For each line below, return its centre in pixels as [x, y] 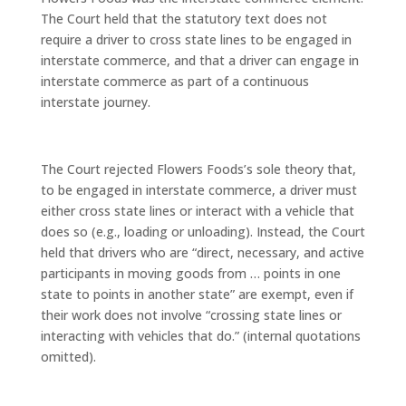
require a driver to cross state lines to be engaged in [196, 39]
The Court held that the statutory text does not [184, 19]
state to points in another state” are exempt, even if [197, 294]
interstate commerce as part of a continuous [174, 81]
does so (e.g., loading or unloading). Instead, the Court [203, 232]
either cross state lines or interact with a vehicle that [197, 211]
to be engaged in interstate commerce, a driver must [198, 190]
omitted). [68, 357]
